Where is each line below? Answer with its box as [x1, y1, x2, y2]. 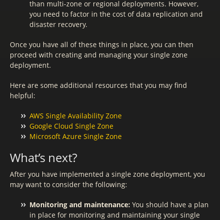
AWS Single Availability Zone [29, 111, 122, 120]
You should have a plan [130, 200, 209, 209]
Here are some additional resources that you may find [10, 81, 187, 90]
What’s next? [10, 149, 77, 165]
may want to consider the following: [10, 180, 127, 189]
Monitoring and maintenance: [29, 200, 130, 209]
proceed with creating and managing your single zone [10, 50, 188, 59]
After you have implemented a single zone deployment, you [10, 169, 205, 179]
